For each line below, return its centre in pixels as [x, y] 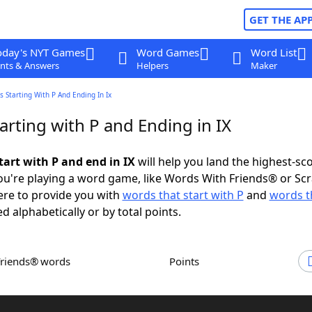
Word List [273, 52]
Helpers [152, 65]
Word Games [167, 52]
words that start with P [183, 195]
